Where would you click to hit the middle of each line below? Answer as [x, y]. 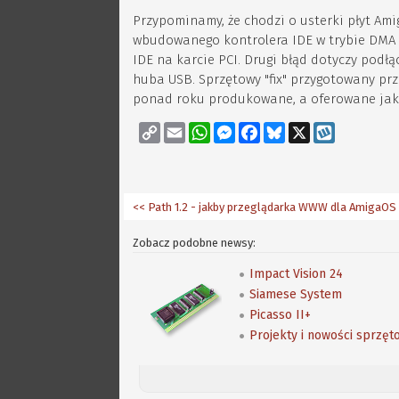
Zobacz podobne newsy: [195, 243]
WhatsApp [236, 129]
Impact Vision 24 [297, 274]
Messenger [265, 129]
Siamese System [296, 294]
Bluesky [306, 129]
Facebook [285, 129]
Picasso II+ [281, 315]
